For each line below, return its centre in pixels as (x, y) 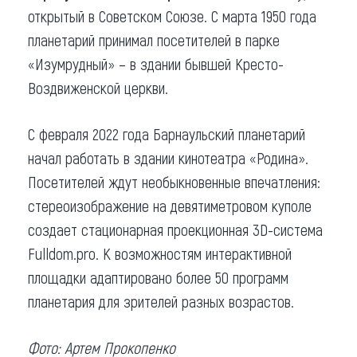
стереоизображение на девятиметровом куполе (170, 205)
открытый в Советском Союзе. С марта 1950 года (172, 16)
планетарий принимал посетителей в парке (154, 39)
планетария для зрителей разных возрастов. (161, 301)
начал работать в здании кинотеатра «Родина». (168, 157)
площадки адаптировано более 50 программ (158, 277)
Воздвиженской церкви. (98, 87)
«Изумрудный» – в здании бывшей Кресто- (156, 63)
